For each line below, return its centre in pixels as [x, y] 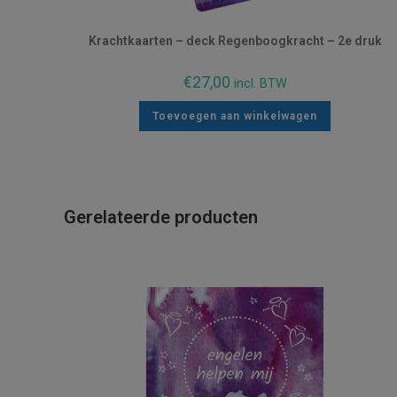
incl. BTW [260, 84]
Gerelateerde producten [161, 217]
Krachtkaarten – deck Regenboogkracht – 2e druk [235, 41]
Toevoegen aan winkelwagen [235, 116]
